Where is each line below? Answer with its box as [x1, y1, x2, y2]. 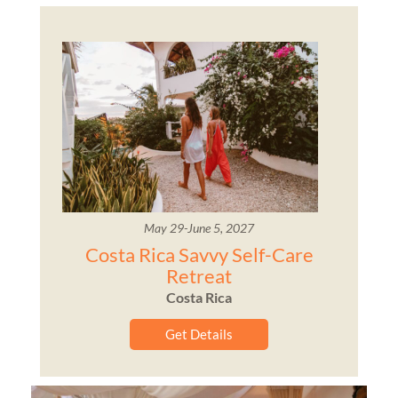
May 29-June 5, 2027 [144, 220, 254, 236]
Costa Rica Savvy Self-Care [84, 243, 314, 267]
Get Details [165, 326, 233, 343]
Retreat [166, 264, 232, 289]
